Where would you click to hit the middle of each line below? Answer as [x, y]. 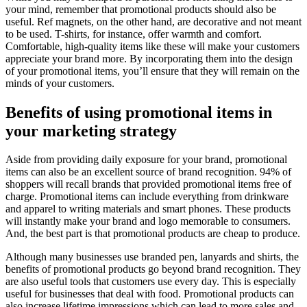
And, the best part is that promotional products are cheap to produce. [153, 234]
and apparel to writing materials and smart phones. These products [148, 209]
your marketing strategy [91, 131]
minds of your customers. [60, 83]
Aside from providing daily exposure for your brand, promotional [146, 160]
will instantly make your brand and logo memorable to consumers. [148, 221]
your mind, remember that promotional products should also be [141, 9]
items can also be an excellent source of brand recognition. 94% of [148, 172]
